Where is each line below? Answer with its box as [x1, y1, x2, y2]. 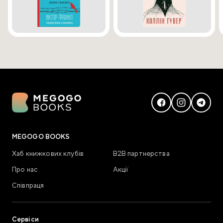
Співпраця [12, 181, 44, 190]
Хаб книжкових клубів [12, 149, 84, 158]
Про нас [12, 165, 38, 174]
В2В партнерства [112, 149, 170, 158]
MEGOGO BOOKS [12, 132, 70, 141]
